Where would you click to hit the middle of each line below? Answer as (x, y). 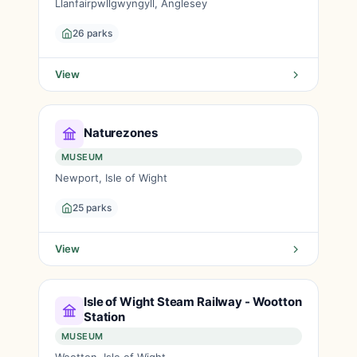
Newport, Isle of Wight (111, 178)
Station (104, 317)
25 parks (92, 208)
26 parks (92, 33)
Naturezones (121, 132)
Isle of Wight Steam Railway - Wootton (193, 302)
